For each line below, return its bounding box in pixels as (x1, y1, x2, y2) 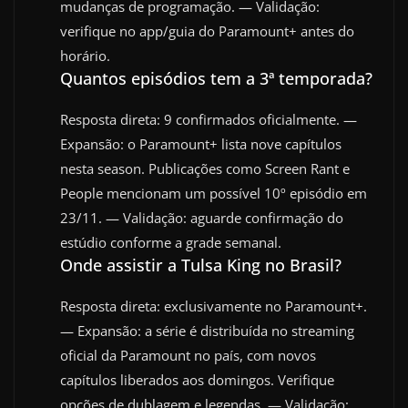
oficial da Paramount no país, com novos (60, 346, 316, 364)
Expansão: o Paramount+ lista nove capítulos (60, 135, 342, 153)
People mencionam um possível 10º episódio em (60, 184, 367, 202)
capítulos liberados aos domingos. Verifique (60, 371, 334, 389)
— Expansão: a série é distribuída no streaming (60, 321, 354, 340)
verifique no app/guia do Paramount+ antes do (60, 22, 354, 40)
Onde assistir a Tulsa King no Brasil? (60, 254, 342, 276)
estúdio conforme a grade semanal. (60, 233, 281, 251)
